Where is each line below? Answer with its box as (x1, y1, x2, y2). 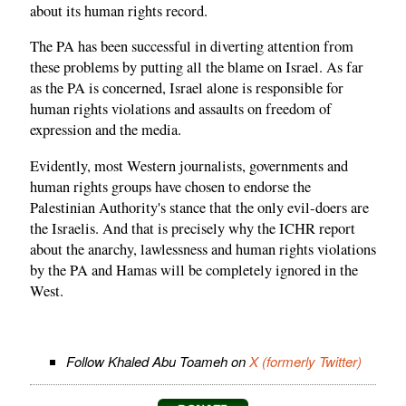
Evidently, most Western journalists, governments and (30, 155, 348, 176)
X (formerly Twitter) (249, 351, 362, 371)
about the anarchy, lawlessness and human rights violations (30, 238, 376, 259)
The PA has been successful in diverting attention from (30, 36, 353, 57)
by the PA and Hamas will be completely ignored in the (30, 259, 358, 280)
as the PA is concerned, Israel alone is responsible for (30, 78, 343, 99)
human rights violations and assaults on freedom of (30, 99, 332, 120)
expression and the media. (30, 120, 181, 140)
